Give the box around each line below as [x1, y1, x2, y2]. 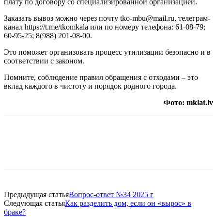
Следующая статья [4, 199, 65, 207]
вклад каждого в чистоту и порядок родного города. [4, 81, 177, 90]
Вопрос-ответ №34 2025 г [69, 190, 154, 199]
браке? [4, 207, 26, 216]
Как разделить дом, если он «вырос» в [65, 199, 191, 207]
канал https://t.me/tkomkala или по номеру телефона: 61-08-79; [4, 22, 205, 31]
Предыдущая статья [4, 190, 69, 199]
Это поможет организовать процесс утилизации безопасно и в [4, 47, 211, 56]
